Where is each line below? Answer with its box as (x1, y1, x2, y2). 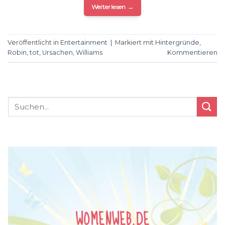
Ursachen (42, 48, 73, 56)
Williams (76, 48, 102, 56)
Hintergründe (155, 38, 199, 46)
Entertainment (60, 38, 107, 46)
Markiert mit (115, 38, 155, 46)
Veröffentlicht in (8, 38, 60, 46)
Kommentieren (167, 48, 217, 56)
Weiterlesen (91, 3, 128, 11)
